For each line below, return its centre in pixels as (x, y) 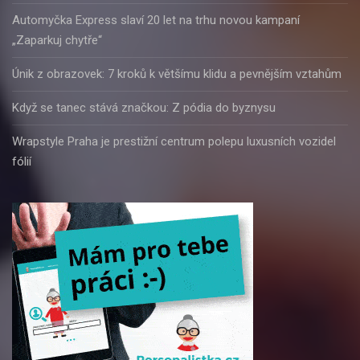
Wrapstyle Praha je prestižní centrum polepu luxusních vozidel (174, 142)
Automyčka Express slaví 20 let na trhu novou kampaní (156, 20)
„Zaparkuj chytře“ (57, 41)
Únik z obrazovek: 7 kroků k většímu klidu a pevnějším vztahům (177, 74)
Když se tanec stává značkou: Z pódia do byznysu (144, 108)
